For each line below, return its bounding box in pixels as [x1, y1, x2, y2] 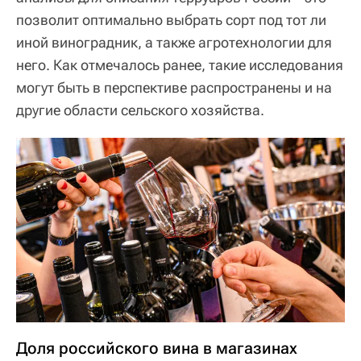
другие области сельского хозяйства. [16, 101, 264, 118]
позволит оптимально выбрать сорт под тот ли [16, 10, 326, 28]
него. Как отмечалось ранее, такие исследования [16, 56, 343, 73]
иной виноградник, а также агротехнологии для [16, 33, 332, 51]
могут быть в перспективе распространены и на [16, 78, 332, 96]
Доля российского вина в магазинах [16, 338, 297, 358]
